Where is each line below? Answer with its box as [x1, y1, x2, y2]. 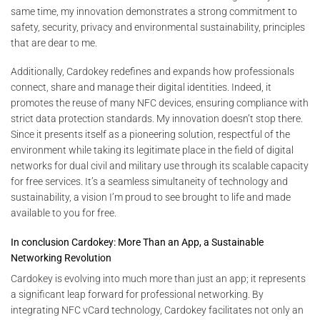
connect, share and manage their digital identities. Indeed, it [11, 81, 271, 94]
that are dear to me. [11, 37, 97, 49]
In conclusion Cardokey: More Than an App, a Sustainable [11, 236, 264, 248]
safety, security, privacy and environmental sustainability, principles [11, 21, 305, 34]
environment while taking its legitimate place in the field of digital [11, 144, 294, 156]
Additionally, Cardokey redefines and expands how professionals [11, 66, 294, 78]
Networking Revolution [11, 251, 111, 264]
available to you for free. [11, 207, 116, 219]
